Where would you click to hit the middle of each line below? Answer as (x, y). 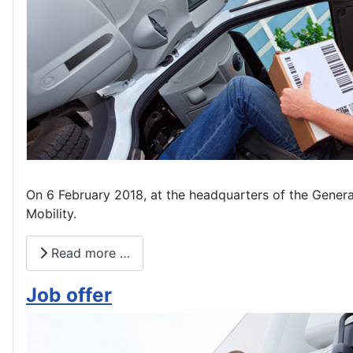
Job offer (69, 294)
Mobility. (51, 213)
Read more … (89, 253)
